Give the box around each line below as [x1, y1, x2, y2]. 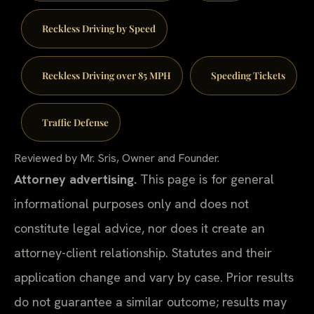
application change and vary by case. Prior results [14, 268, 294, 285]
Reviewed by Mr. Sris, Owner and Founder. [14, 150, 219, 165]
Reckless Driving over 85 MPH [41, 68, 171, 81]
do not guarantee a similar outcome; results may [14, 293, 287, 310]
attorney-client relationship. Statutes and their [14, 244, 272, 261]
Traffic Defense [41, 115, 109, 128]
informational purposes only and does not [14, 195, 249, 212]
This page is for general [137, 170, 274, 187]
